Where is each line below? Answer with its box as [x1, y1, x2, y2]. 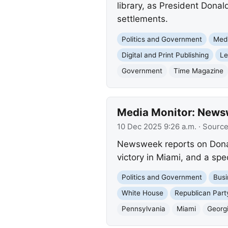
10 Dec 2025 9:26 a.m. [117, 122, 196, 132]
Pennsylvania [121, 205, 165, 213]
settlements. [117, 14, 168, 24]
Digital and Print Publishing [121, 50, 209, 59]
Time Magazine [173, 66, 223, 75]
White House [121, 189, 163, 197]
